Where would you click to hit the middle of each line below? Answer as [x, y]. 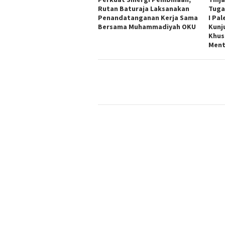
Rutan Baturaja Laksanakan [144, 9]
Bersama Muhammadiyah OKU [147, 27]
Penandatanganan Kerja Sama [148, 18]
